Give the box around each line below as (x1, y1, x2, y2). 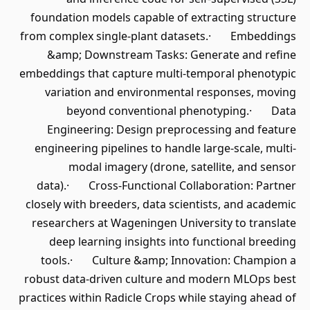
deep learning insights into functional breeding (49, 234, 296, 249)
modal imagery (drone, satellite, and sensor (69, 159, 296, 174)
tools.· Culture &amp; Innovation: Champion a (41, 253, 296, 268)
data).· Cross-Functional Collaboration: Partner (37, 178, 296, 193)
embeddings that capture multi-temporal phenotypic (19, 66, 296, 81)
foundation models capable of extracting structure (30, 10, 296, 25)
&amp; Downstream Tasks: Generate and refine (47, 47, 296, 62)
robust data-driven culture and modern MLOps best (24, 271, 296, 286)
